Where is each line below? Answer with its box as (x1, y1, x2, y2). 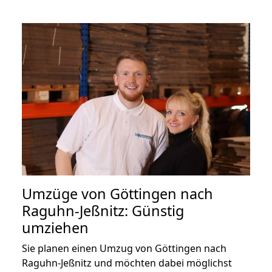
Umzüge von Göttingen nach (22, 183, 213, 203)
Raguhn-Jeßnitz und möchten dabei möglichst (22, 256, 232, 270)
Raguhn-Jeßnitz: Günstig (22, 200, 184, 220)
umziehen (22, 217, 89, 237)
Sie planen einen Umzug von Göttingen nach (22, 241, 226, 255)
